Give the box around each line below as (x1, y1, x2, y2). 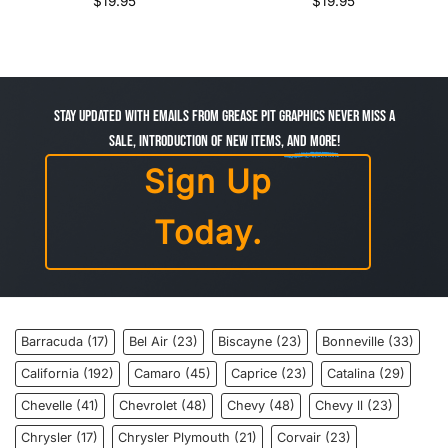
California (21, 365, 79, 381)
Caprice (231, 365, 277, 381)
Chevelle (21, 397, 72, 413)
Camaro (134, 365, 181, 381)
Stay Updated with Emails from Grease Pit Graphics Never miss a (53, 106, 395, 126)
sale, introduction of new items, (108, 131, 284, 151)
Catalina (327, 365, 375, 381)
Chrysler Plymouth (118, 429, 230, 445)
